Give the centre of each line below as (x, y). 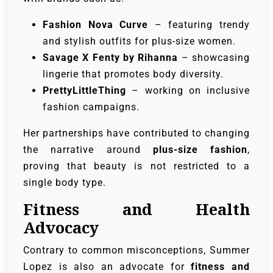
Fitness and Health (136, 209)
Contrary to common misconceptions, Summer (136, 250)
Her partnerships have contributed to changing (136, 133)
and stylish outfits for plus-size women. (139, 41)
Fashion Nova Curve (96, 24)
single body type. (65, 182)
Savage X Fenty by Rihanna (111, 57)
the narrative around (88, 149)
